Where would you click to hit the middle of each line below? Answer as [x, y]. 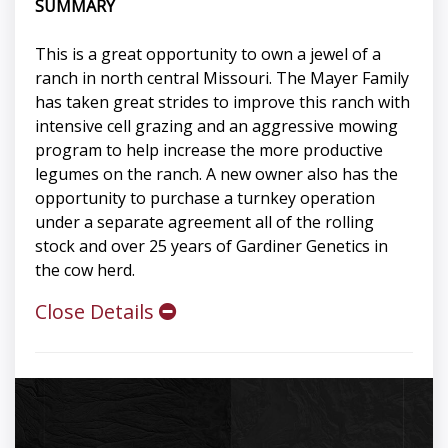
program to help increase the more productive [209, 150]
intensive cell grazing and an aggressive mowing [216, 126]
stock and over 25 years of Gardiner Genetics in [211, 246]
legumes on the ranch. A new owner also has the [216, 174]
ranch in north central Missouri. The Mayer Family [222, 78]
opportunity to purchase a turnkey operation [205, 198]
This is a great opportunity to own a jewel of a [208, 54]
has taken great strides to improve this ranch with [222, 102]
